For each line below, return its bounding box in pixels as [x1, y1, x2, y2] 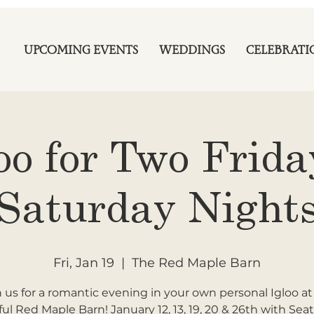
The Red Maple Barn [132, 255, 261, 271]
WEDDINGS [159, 43, 225, 61]
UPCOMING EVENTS [24, 43, 138, 61]
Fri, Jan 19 [53, 255, 114, 271]
